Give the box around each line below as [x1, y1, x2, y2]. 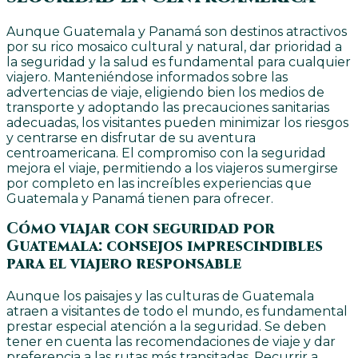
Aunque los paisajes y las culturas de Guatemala [6, 288, 314, 304]
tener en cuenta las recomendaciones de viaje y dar [6, 334, 336, 350]
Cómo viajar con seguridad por [6, 219, 275, 240]
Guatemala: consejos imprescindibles [6, 237, 323, 257]
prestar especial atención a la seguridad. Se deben [6, 319, 326, 335]
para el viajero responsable [6, 254, 241, 275]
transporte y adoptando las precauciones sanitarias [6, 99, 329, 115]
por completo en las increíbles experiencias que [6, 175, 312, 191]
